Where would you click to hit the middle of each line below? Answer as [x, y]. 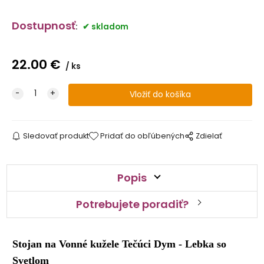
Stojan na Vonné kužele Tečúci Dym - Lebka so [120, 244]
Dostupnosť [43, 26]
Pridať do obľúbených [143, 136]
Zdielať [209, 136]
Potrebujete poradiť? [132, 204]
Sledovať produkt [56, 136]
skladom [110, 27]
